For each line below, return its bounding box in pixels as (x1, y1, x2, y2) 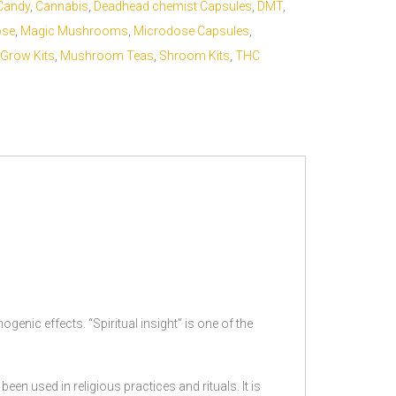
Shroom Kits (158, 49, 230, 63)
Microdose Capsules (133, 24, 249, 38)
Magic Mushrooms (19, 24, 128, 38)
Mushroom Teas (59, 49, 154, 63)
